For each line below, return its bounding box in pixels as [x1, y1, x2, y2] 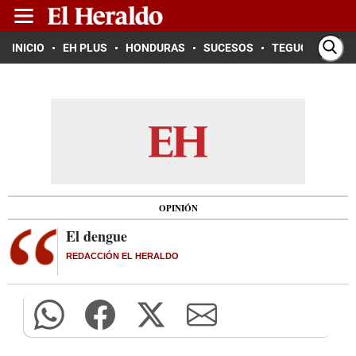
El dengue [66, 226, 127, 246]
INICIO [12, 41, 44, 54]
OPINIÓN [158, 201, 198, 215]
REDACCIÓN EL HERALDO [66, 251, 179, 261]
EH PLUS [63, 41, 107, 54]
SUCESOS [203, 41, 253, 54]
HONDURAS [126, 41, 185, 54]
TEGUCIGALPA [272, 41, 346, 54]
